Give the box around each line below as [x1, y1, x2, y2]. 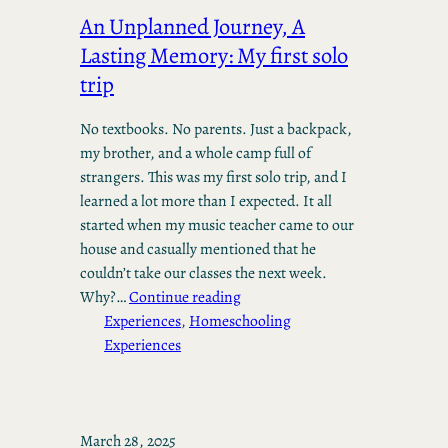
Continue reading [129, 286, 241, 308]
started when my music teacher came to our [80, 214, 354, 236]
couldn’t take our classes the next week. [80, 262, 327, 284]
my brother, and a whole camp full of [80, 142, 311, 164]
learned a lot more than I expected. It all [80, 190, 332, 212]
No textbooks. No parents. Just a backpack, [80, 118, 352, 140]
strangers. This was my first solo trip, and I [80, 166, 347, 188]
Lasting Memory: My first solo [80, 39, 348, 71]
